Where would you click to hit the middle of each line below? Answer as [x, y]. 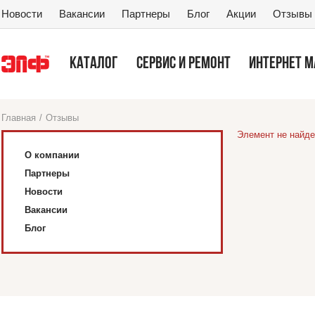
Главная [19, 118]
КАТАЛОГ [94, 64]
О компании [52, 155]
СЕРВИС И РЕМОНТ [184, 64]
